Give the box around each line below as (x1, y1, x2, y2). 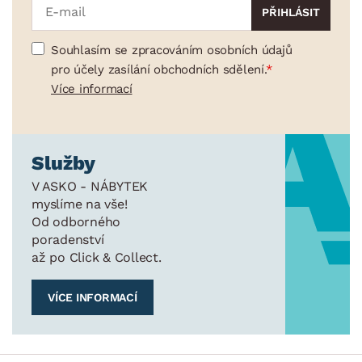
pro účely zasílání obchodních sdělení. (51, 61, 266, 77)
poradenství (32, 231, 104, 247)
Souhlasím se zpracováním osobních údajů (51, 42, 293, 57)
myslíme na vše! (32, 196, 128, 212)
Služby (32, 151, 95, 175)
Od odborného (32, 213, 120, 229)
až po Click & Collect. (32, 249, 162, 265)
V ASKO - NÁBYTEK (32, 178, 148, 194)
